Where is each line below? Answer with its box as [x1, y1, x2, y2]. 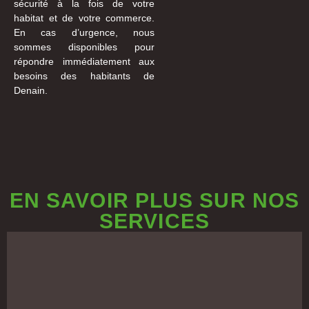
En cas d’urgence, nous [14, 26, 154, 38]
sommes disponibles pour [14, 41, 154, 52]
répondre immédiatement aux [14, 55, 154, 67]
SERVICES [99, 210, 210, 233]
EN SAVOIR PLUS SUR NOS [9, 189, 300, 212]
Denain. [14, 84, 48, 96]
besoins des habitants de [14, 70, 154, 81]
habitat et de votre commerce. [14, 12, 154, 23]
